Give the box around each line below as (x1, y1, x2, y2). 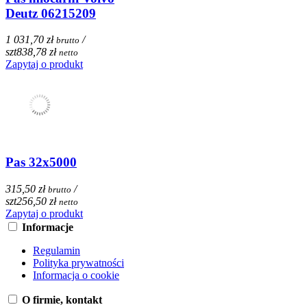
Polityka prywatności (33, 256, 124, 269)
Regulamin (33, 244, 80, 256)
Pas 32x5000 (5, 155, 77, 170)
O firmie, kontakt (22, 293, 102, 306)
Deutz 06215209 (5, 5, 96, 21)
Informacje (22, 221, 73, 233)
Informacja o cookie (33, 269, 119, 281)
